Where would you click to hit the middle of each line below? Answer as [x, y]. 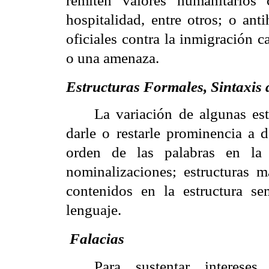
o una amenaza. [113, 58]
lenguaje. [94, 210]
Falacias [97, 239]
